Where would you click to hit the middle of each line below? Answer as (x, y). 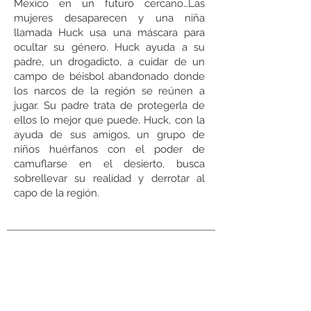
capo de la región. (57, 193)
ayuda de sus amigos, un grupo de (109, 135)
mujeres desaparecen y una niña (109, 18)
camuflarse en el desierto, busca (109, 164)
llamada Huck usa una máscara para (109, 33)
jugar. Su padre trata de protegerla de (109, 106)
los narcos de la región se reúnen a (109, 91)
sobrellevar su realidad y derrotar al (109, 178)
